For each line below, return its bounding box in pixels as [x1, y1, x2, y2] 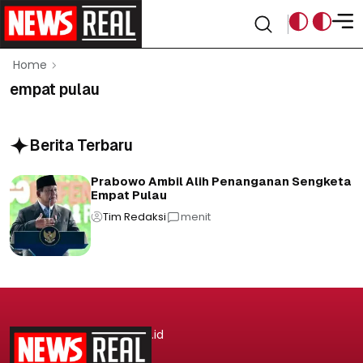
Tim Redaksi [103, 209, 166, 224]
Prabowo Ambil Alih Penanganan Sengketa [91, 174, 352, 189]
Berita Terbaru [29, 135, 133, 156]
